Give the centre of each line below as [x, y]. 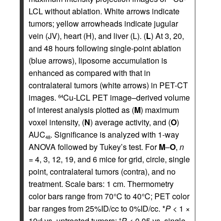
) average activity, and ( [130, 122]
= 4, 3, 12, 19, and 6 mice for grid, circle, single [109, 159]
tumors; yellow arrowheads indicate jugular [103, 23]
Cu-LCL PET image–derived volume [127, 97]
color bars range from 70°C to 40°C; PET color [109, 196]
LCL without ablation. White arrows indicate [104, 11]
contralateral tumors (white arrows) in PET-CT [108, 85]
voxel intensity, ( [56, 122]
